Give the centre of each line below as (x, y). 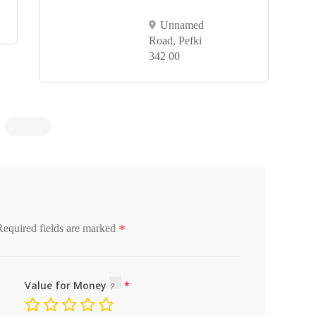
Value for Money (67, 285)
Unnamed (182, 25)
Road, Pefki (175, 41)
